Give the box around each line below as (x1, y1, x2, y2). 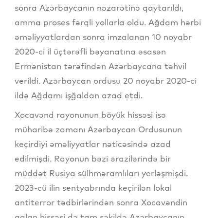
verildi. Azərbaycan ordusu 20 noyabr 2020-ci (15, 75, 197, 86)
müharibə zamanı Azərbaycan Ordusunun (15, 124, 182, 135)
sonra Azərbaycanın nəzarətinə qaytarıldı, (15, 2, 183, 13)
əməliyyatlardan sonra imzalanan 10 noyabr (15, 32, 192, 42)
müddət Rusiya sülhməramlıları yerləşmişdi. (15, 168, 188, 179)
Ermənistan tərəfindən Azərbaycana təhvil (15, 61, 186, 72)
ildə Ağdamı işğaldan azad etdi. (15, 90, 143, 101)
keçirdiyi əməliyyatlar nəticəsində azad (15, 139, 171, 149)
